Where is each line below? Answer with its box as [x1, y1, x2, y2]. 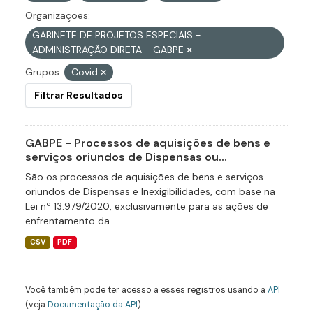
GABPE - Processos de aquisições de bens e [25, 136, 270, 150]
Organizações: [25, 9, 90, 22]
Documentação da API [48, 299, 138, 310]
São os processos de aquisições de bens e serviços [25, 170, 263, 183]
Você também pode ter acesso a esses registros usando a [25, 284, 268, 296]
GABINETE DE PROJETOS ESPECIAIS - [32, 29, 201, 41]
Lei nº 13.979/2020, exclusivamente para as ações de [25, 200, 268, 212]
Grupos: [25, 66, 61, 78]
